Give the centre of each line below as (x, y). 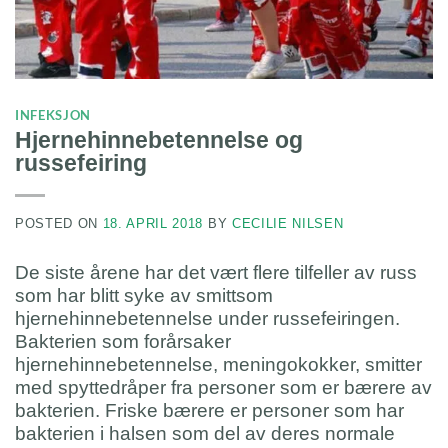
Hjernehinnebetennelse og (159, 139)
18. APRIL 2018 (153, 224)
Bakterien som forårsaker (123, 341)
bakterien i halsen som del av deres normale (205, 433)
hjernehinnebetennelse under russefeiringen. (207, 318)
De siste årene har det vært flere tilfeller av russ (216, 272)
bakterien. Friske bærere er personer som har (209, 410)
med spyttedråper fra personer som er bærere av (223, 387)
